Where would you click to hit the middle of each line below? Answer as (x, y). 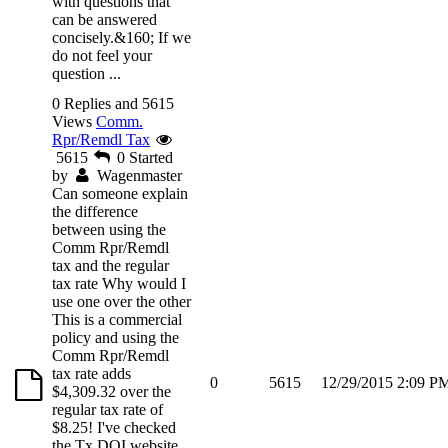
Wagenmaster (139, 175)
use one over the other (121, 301)
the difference (95, 211)
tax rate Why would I (119, 283)
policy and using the (115, 337)
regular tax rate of (107, 409)
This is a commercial (117, 319)
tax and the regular (110, 265)
